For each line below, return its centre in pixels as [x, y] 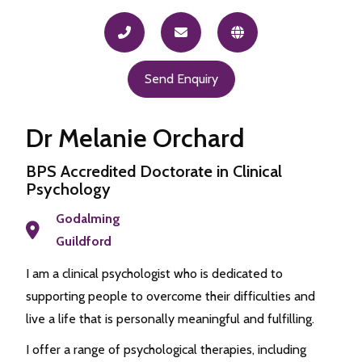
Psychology [68, 189]
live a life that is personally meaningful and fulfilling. [170, 319]
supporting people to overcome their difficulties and [170, 296]
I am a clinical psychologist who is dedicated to [154, 274]
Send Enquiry [181, 79]
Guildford [84, 241]
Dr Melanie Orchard [135, 138]
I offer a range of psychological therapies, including [166, 349]
